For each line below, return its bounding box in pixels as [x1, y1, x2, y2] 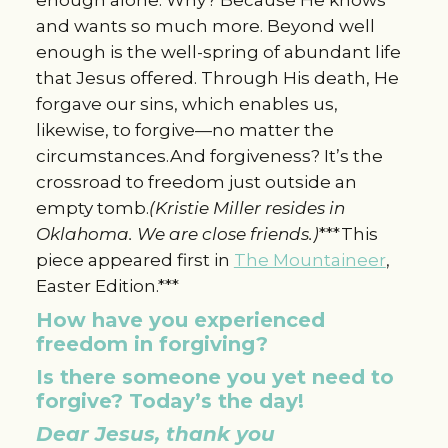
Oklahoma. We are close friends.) [35, 223, 319, 244]
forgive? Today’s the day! [35, 388, 304, 413]
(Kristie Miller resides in [148, 197, 345, 218]
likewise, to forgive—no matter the [35, 119, 334, 140]
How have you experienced [35, 307, 325, 332]
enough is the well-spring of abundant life [35, 41, 401, 62]
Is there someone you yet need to [35, 364, 394, 389]
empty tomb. [35, 197, 149, 218]
